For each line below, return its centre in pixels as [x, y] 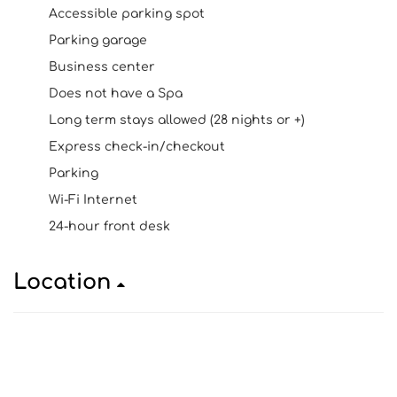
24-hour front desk [109, 226]
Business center [102, 67]
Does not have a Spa [116, 93]
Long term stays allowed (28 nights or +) [177, 120]
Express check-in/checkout [137, 147]
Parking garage [98, 40]
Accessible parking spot [127, 14]
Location [65, 282]
